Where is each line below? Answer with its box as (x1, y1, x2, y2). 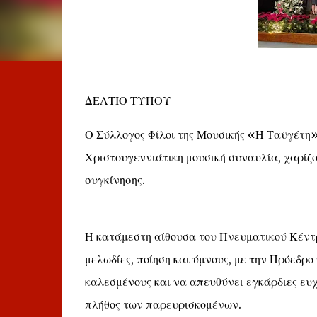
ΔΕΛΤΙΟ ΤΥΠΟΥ (84, 93, 171, 108)
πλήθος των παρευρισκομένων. (84, 297, 241, 311)
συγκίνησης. (84, 173, 145, 187)
